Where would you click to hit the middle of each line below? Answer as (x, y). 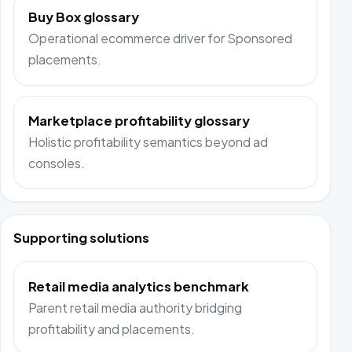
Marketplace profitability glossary (139, 120)
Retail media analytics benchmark (139, 286)
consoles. (57, 163)
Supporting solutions (81, 238)
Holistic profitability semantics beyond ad (148, 141)
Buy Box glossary (84, 17)
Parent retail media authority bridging (136, 307)
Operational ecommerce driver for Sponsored (161, 38)
